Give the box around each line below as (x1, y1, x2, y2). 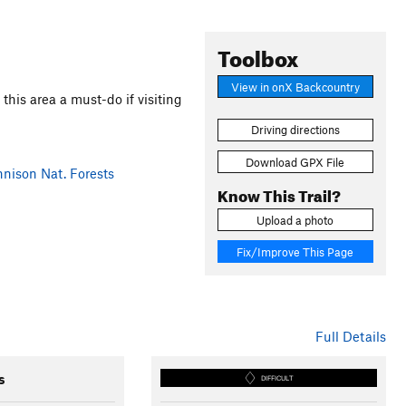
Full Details (314, 328, 386, 345)
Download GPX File (246, 154, 345, 169)
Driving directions (250, 122, 340, 138)
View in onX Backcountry (230, 79, 360, 94)
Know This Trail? (217, 180, 341, 206)
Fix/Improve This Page (237, 244, 354, 259)
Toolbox (217, 38, 298, 72)
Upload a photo (256, 212, 334, 227)
